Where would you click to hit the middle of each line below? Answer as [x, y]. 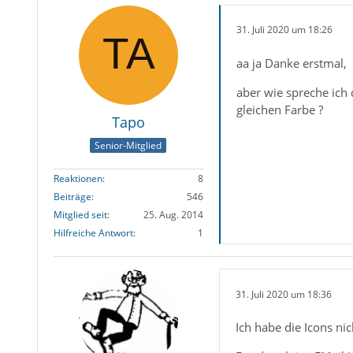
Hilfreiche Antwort [93, 233]
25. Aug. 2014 [173, 215]
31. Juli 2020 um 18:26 [284, 30]
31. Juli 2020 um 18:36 [283, 294]
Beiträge [72, 197]
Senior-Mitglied [128, 146]
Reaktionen [78, 179]
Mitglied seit [80, 215]
